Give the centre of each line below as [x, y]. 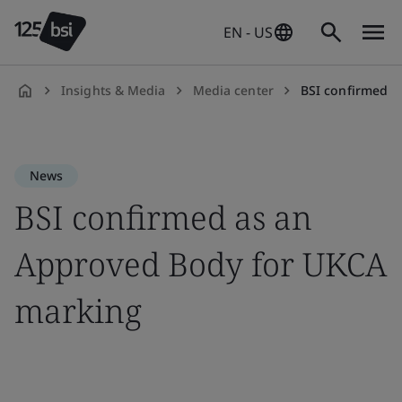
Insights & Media [114, 90]
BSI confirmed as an [163, 218]
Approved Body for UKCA [201, 264]
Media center [233, 90]
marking [78, 311]
